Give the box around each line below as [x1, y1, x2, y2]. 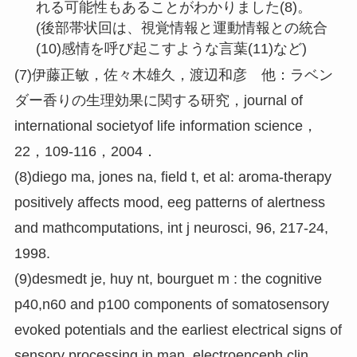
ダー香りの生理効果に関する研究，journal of [14, 92, 303, 109]
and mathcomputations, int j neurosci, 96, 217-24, [14, 220, 328, 237]
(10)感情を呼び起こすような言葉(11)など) [35, 40, 307, 57]
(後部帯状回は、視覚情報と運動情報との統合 [35, 19, 328, 36]
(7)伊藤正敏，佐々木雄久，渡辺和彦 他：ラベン [14, 67, 333, 84]
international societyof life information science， [14, 118, 317, 135]
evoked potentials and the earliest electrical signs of [14, 322, 342, 339]
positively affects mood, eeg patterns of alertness [14, 194, 325, 211]
